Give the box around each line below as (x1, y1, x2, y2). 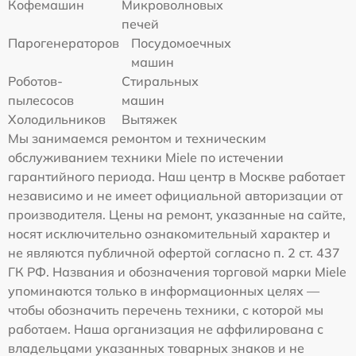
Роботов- (8, 73, 63, 89)
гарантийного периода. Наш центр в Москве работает (8, 168, 345, 184)
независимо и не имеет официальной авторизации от (8, 188, 342, 203)
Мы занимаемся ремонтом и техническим (8, 130, 266, 146)
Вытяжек (122, 111, 178, 127)
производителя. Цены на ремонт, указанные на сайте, (8, 207, 346, 222)
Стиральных (122, 73, 199, 89)
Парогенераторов (8, 35, 119, 51)
